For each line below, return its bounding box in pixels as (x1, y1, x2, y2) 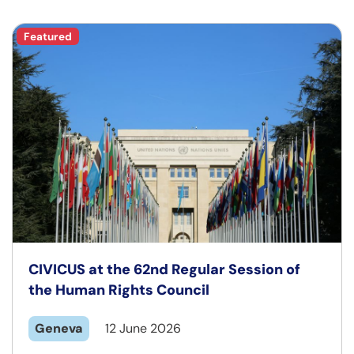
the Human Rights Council (28, 281, 209, 300)
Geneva (35, 320, 83, 337)
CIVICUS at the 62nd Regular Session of (28, 260, 300, 280)
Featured (23, 29, 72, 43)
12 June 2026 (105, 320, 181, 337)
